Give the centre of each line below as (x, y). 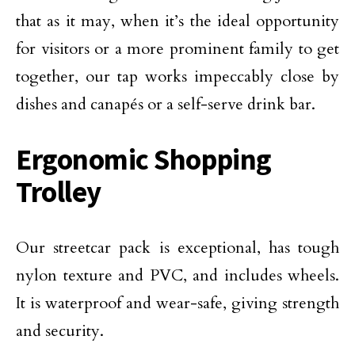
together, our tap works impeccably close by (177, 76)
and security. (60, 331)
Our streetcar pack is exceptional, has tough (177, 248)
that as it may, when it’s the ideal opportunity (177, 21)
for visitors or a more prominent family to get (177, 49)
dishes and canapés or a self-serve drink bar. (166, 104)
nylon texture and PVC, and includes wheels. (177, 275)
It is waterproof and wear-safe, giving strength (177, 303)
